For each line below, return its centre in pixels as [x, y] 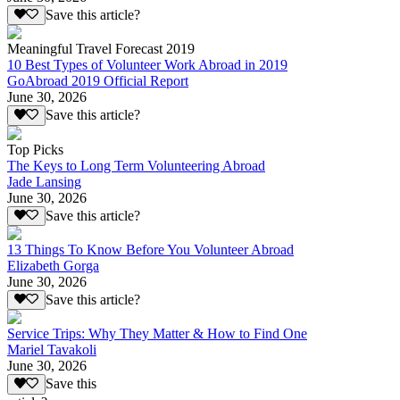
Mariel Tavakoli [52, 350]
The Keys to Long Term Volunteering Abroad [136, 165]
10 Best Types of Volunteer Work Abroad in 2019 [147, 65]
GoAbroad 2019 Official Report [98, 81]
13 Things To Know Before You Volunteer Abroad [150, 250]
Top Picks [35, 149]
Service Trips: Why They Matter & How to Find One [157, 334]
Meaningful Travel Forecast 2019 [101, 49]
